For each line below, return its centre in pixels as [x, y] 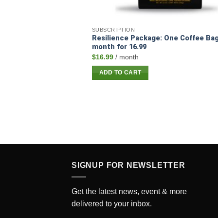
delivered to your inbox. [112, 204]
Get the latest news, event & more [129, 192]
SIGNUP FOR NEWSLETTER [128, 165]
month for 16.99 [119, 47]
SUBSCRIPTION [113, 30]
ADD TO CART [120, 73]
